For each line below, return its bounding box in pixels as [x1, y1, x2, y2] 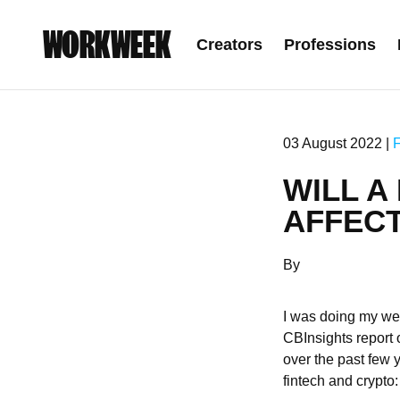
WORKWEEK [43, 25, 171, 64]
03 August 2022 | [283, 136, 393, 151]
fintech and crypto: [283, 373, 398, 388]
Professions [284, 36, 376, 54]
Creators [196, 36, 262, 54]
